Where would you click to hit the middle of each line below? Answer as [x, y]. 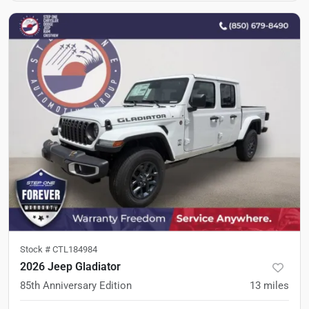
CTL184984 [75, 249]
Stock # [36, 249]
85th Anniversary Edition [76, 286]
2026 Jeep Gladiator [70, 267]
